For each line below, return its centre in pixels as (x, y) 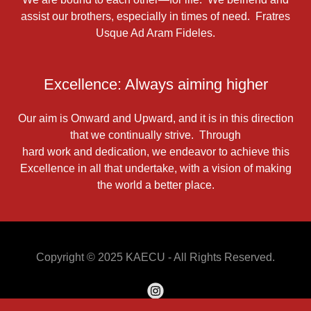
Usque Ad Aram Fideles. (155, 33)
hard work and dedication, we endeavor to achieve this (155, 152)
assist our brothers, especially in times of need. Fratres (155, 16)
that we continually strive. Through (155, 135)
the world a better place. (155, 185)
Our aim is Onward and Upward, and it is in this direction (155, 118)
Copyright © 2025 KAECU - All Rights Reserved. (155, 257)
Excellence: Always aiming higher (155, 84)
